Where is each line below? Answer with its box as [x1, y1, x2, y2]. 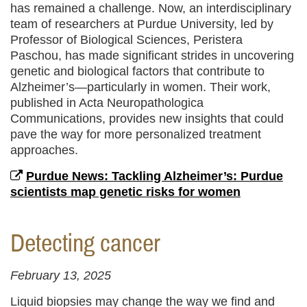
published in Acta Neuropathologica [10, 95, 204, 110]
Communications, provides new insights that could [10, 111, 284, 125]
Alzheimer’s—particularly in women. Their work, [10, 79, 271, 94]
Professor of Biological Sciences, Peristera [10, 32, 243, 47]
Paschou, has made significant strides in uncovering [10, 48, 294, 62]
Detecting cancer [10, 228, 160, 260]
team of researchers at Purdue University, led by [10, 16, 273, 31]
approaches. [10, 143, 78, 157]
